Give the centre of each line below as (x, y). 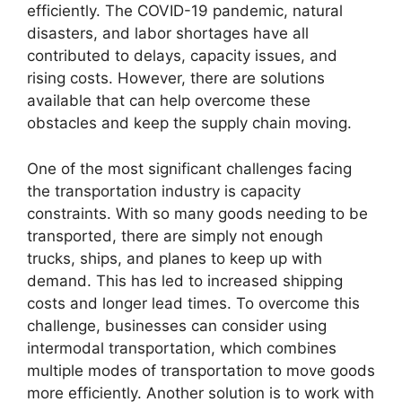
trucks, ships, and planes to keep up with (175, 258)
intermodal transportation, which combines (182, 348)
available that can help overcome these (169, 100)
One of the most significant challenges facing (189, 168)
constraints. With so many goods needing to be (197, 213)
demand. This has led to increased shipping (185, 280)
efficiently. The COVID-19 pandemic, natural (185, 11)
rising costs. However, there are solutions (176, 78)
